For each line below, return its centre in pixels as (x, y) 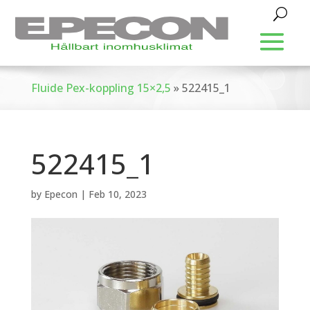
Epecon (61, 194)
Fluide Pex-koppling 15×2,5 (101, 88)
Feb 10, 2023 (117, 194)
